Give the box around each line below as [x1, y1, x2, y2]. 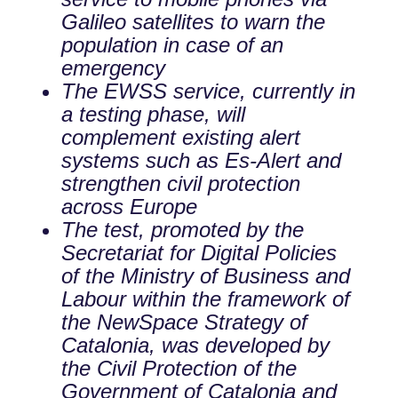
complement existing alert [60, 125, 300, 149]
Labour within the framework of [60, 287, 350, 311]
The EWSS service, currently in [60, 79, 355, 103]
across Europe [60, 195, 197, 219]
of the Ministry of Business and [60, 264, 350, 288]
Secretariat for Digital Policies [60, 241, 337, 265]
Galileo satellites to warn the [60, 10, 325, 34]
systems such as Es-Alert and [60, 148, 341, 172]
